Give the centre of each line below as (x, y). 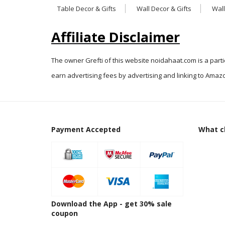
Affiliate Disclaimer (116, 37)
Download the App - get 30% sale (111, 203)
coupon (65, 213)
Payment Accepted (86, 129)
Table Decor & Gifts (87, 8)
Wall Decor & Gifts (164, 8)
